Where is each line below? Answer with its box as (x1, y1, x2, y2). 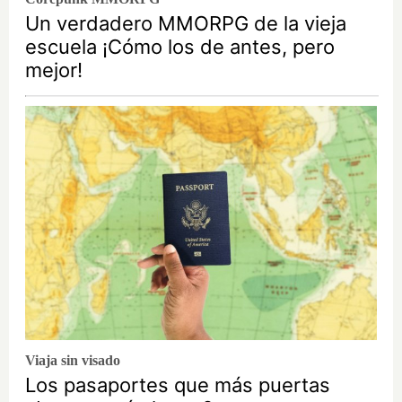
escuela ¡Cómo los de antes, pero (25, 35, 335, 59)
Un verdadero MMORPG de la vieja (25, 12, 346, 36)
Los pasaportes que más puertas (25, 373, 330, 397)
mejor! (25, 58, 83, 83)
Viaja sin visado (25, 353, 120, 368)
